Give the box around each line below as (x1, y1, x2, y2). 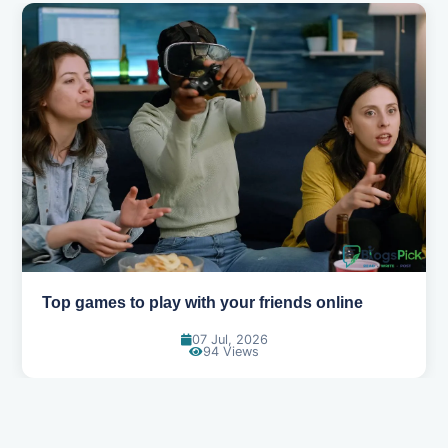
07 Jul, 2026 (191, 332, 268, 348)
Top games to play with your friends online (42, 294, 363, 312)
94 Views (203, 344, 259, 360)
